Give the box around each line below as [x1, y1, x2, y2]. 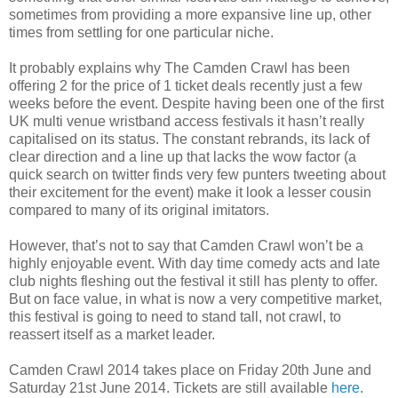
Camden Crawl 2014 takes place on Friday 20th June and [9, 362, 371, 378]
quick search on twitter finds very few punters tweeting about [9, 166, 386, 182]
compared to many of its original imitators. [9, 202, 269, 218]
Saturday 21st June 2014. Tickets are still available [9, 379, 331, 395]
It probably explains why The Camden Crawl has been [9, 60, 350, 76]
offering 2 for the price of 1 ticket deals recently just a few [9, 77, 362, 93]
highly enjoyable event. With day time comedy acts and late [9, 255, 380, 271]
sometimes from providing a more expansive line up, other [9, 6, 371, 22]
